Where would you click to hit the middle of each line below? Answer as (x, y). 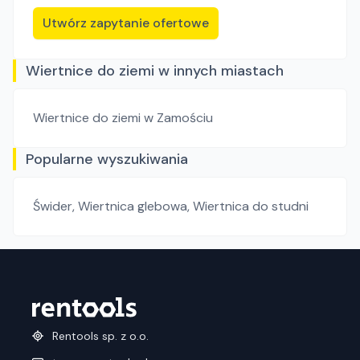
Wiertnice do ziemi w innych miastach (155, 71)
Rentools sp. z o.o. (100, 336)
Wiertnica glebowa (133, 206)
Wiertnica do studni (251, 206)
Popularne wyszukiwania (107, 159)
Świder (53, 206)
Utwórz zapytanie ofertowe (126, 23)
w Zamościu (178, 118)
